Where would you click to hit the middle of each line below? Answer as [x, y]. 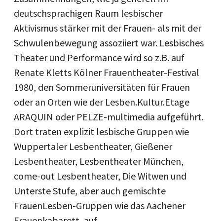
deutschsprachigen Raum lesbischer [88, 13]
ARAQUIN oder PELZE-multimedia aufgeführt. [109, 116]
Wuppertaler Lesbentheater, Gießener [93, 146]
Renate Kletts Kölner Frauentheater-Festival [107, 72]
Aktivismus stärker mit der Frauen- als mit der [108, 28]
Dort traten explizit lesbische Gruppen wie [101, 131]
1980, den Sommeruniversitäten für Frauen [102, 87]
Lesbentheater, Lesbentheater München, [99, 161]
